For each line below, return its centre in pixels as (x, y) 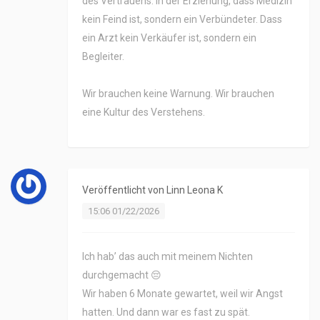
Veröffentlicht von (124, 190)
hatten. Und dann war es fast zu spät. (166, 312)
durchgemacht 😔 (122, 275)
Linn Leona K (195, 190)
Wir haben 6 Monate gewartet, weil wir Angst (182, 294)
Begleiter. (103, 57)
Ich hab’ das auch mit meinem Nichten (167, 257)
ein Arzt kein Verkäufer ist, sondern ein (169, 38)
